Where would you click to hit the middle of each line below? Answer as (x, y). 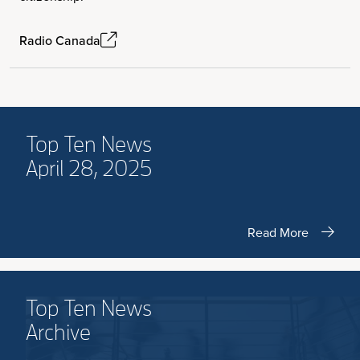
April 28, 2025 (89, 169)
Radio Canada (60, 40)
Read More (278, 232)
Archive (58, 333)
